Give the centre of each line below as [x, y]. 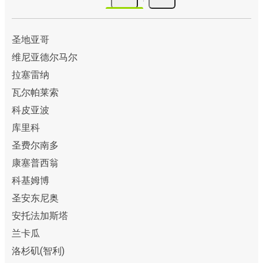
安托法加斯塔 [40, 215]
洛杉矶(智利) [38, 251]
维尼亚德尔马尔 [45, 57]
